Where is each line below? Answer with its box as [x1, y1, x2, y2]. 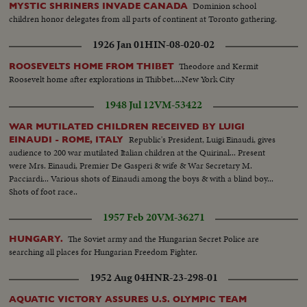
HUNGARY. [9, 234, 64, 245]
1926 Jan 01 [93, 37, 145, 53]
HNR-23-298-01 [145, 270, 218, 286]
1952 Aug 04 [89, 270, 145, 286]
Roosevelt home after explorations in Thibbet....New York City [9, 73, 235, 86]
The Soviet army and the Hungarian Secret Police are [68, 232, 260, 246]
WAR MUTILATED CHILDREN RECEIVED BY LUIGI [9, 121, 245, 132]
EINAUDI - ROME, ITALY [9, 134, 127, 145]
